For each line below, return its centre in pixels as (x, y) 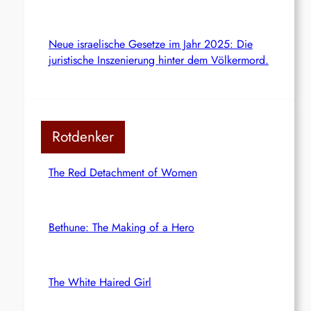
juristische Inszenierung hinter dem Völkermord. (158, 60)
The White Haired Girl (100, 282)
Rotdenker (83, 136)
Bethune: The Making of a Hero (121, 227)
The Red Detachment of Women (123, 172)
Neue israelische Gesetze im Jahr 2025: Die (150, 44)
